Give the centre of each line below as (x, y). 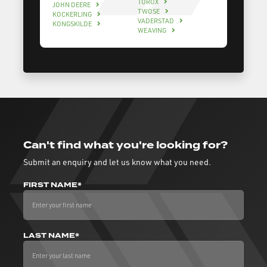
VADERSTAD (156, 21)
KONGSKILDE (73, 24)
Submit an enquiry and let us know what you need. (117, 162)
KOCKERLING (73, 14)
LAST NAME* (51, 235)
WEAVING (153, 30)
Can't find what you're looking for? (125, 145)
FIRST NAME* (52, 185)
